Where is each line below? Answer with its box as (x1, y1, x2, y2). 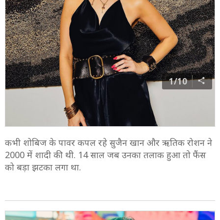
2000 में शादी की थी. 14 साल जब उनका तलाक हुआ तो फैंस (5, 149, 206, 161)
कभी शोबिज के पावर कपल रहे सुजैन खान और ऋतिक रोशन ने (5, 137, 212, 149)
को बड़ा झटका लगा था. (5, 161, 83, 173)
